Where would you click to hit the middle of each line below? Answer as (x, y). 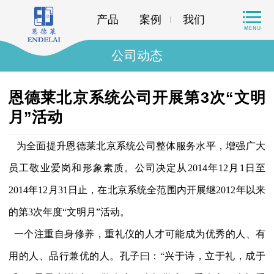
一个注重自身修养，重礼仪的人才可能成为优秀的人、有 (140, 234)
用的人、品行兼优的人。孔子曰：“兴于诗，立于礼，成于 (137, 256)
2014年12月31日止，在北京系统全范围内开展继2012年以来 (137, 190)
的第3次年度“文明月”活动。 (69, 212)
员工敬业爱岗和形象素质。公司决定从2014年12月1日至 (137, 168)
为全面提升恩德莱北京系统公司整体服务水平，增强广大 (137, 146)
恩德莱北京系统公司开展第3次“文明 (137, 97)
